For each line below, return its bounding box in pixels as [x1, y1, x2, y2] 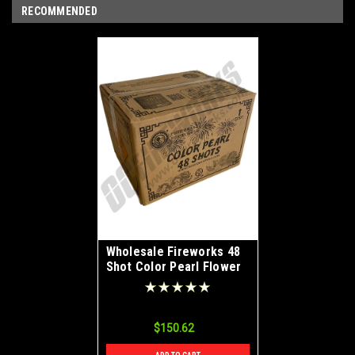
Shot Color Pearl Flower [105, 258, 242, 274]
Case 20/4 [105, 273, 162, 289]
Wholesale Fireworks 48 [105, 243, 240, 259]
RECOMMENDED [21, 4, 97, 17]
